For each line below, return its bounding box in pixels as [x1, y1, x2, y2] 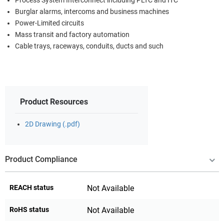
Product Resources [20, 96, 88, 106]
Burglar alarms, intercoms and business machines [15, 7, 169, 16]
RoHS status [9, 205, 49, 213]
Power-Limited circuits [15, 18, 84, 27]
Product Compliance [5, 154, 77, 164]
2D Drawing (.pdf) [25, 119, 80, 128]
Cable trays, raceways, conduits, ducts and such [15, 41, 163, 50]
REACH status [9, 183, 53, 191]
